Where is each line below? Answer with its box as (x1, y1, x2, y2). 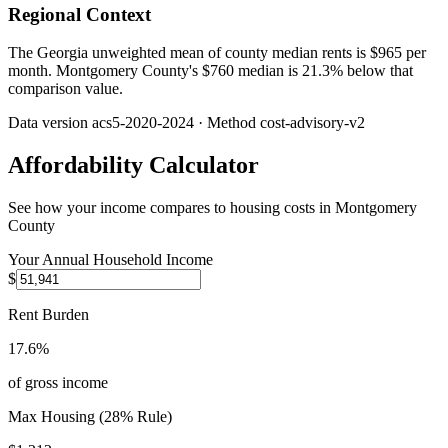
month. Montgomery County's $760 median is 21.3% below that (8, 62, 413, 80)
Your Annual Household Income (8, 251, 213, 269)
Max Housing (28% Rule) (8, 408, 172, 426)
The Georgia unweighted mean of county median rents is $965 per (8, 44, 426, 62)
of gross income (8, 374, 108, 392)
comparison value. (8, 80, 123, 98)
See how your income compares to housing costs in (8, 199, 335, 217)
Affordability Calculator (8, 152, 259, 179)
